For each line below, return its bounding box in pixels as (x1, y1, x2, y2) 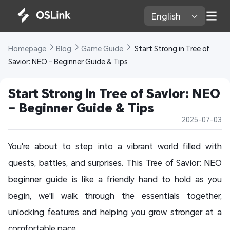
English (151, 10, 183, 22)
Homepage (8, 44, 48, 54)
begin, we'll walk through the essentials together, (8, 190, 222, 201)
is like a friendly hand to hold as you (67, 174, 222, 185)
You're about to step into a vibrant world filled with (8, 141, 222, 152)
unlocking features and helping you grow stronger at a (8, 206, 222, 218)
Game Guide (81, 44, 125, 54)
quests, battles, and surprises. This (8, 157, 146, 168)
